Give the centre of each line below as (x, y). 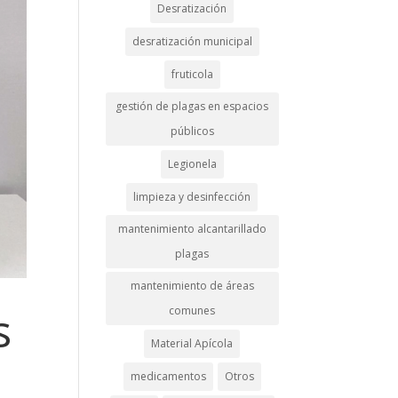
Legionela (192, 164)
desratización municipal (192, 41)
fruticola (192, 74)
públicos (192, 131)
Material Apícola (192, 343)
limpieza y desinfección (192, 197)
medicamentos (168, 376)
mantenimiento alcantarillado (192, 229)
